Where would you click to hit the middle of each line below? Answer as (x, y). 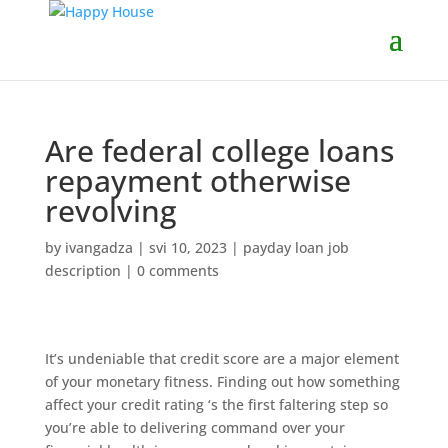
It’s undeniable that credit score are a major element (221, 358)
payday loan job (295, 247)
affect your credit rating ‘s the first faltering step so (216, 404)
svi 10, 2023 (187, 247)
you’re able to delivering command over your (194, 427)
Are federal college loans (219, 150)
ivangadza (98, 247)
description (82, 270)
